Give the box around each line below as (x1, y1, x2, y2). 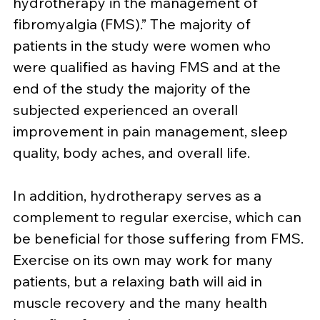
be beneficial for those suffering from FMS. (13, 229, 307, 248)
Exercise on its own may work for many (13, 251, 276, 269)
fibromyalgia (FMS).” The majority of (13, 15, 254, 34)
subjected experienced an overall (13, 101, 241, 119)
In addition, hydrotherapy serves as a (13, 186, 265, 205)
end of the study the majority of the (13, 79, 254, 98)
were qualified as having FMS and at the (13, 58, 284, 76)
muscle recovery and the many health (13, 294, 271, 312)
